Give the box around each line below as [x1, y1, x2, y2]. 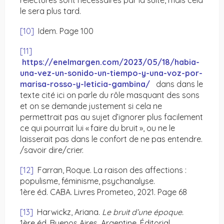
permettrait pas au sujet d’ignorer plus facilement [20, 112, 203, 122]
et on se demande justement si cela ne [20, 101, 162, 111]
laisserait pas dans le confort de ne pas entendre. [20, 134, 202, 144]
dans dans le [150, 79, 203, 89]
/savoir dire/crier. [20, 145, 85, 155]
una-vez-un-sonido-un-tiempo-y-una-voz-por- [20, 68, 202, 78]
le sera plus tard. [20, 6, 81, 16]
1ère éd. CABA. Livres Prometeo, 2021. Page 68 [20, 187, 187, 197]
